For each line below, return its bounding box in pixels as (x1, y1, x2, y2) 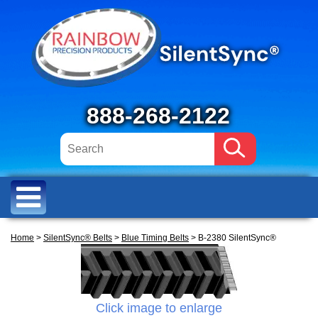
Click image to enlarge (96, 301, 222, 315)
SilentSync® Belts (43, 233, 112, 243)
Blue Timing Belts (121, 233, 189, 243)
